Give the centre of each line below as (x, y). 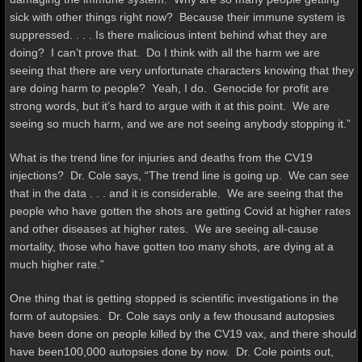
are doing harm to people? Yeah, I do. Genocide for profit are (169, 88)
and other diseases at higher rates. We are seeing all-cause (164, 229)
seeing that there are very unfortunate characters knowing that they (181, 70)
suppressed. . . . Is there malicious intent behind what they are (168, 35)
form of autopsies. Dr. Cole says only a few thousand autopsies (172, 316)
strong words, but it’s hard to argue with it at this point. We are (169, 106)
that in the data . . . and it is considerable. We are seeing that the (176, 193)
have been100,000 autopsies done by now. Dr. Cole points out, (171, 351)
